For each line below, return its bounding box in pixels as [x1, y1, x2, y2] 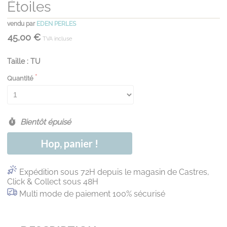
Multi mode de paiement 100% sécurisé [19, 189, 165, 199]
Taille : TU [7, 57, 41, 66]
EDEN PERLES [36, 20, 76, 28]
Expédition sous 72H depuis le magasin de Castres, [19, 167, 209, 177]
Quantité [7, 74, 33, 83]
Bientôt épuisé [18, 118, 71, 127]
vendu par [7, 20, 36, 28]
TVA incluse [43, 35, 72, 43]
